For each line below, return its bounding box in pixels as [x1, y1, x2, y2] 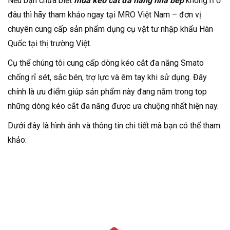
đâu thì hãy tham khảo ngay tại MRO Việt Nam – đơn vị [8, 10, 201, 20]
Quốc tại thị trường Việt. [8, 39, 93, 48]
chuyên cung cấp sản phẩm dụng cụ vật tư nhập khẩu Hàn [8, 24, 213, 34]
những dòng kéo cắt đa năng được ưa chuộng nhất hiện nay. [8, 101, 221, 111]
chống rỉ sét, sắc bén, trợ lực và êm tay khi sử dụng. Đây [8, 72, 207, 82]
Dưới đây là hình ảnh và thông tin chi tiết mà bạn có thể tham [8, 121, 220, 130]
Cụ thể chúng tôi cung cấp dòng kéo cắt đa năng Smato [8, 58, 204, 68]
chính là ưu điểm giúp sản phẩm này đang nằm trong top [8, 87, 207, 97]
